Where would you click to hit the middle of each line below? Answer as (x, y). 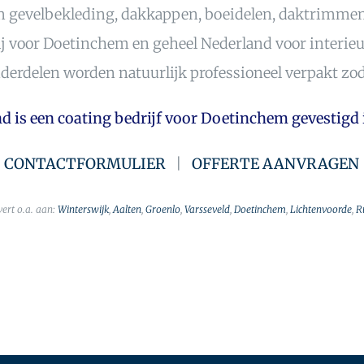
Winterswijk (83, 210)
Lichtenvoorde (321, 210)
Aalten (127, 210)
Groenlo (162, 210)
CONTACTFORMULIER (85, 164)
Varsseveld (207, 210)
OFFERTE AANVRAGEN (276, 164)
